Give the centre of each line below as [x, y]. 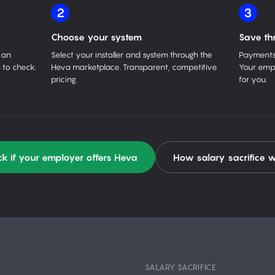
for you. [253, 79]
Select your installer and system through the [132, 55]
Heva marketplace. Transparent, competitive [134, 67]
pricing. [64, 79]
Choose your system [97, 37]
